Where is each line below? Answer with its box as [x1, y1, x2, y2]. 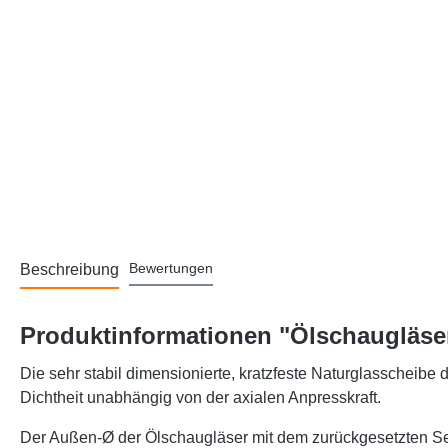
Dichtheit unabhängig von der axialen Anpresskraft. [20, 389, 381, 407]
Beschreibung [20, 261, 119, 279]
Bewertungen [129, 260, 213, 277]
